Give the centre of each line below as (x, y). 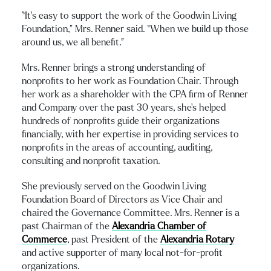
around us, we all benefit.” (77, 42)
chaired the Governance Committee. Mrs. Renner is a (131, 213)
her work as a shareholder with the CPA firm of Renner (135, 94)
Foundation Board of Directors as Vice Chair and (122, 199)
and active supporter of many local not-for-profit (122, 253)
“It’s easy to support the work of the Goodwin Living (129, 15)
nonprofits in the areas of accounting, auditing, (117, 147)
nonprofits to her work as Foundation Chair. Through (130, 81)
